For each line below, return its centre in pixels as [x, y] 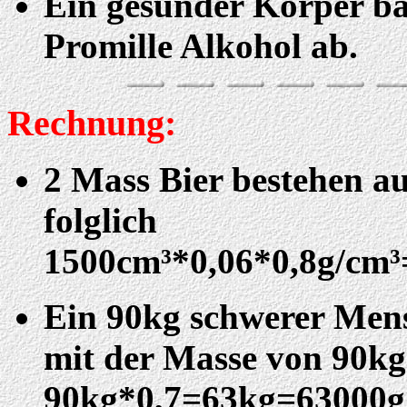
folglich [100, 220]
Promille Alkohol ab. [201, 46]
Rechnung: [92, 123]
